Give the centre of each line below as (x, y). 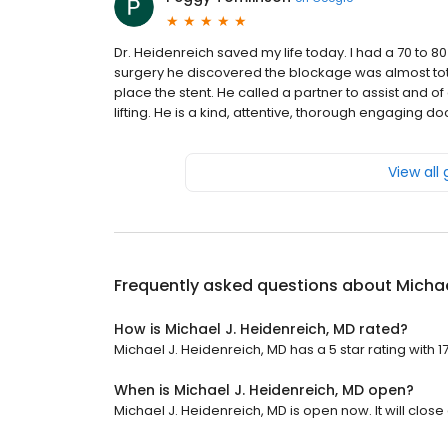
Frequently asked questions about (255, 286)
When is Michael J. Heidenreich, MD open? (264, 390)
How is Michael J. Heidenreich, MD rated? (261, 329)
